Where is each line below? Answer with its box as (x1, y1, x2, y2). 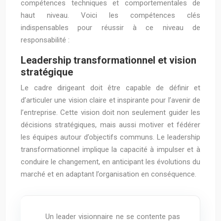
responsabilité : (21, 36, 70, 44)
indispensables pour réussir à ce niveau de (21, 23, 200, 32)
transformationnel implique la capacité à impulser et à (21, 145, 200, 154)
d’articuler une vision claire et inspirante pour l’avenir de (21, 96, 200, 105)
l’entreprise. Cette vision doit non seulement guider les (21, 108, 200, 117)
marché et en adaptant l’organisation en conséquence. (21, 170, 196, 179)
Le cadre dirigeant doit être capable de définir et (21, 83, 200, 92)
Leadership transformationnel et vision (21, 54, 196, 66)
